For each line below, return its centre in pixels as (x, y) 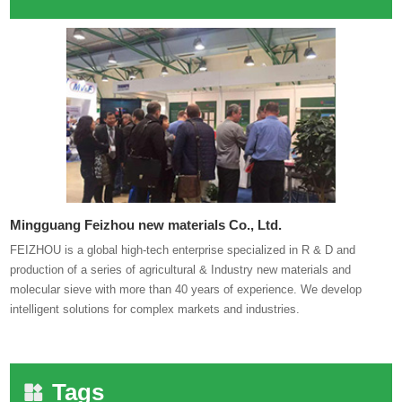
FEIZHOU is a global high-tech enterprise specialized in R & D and (183, 249)
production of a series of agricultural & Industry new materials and (181, 269)
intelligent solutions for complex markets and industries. (155, 309)
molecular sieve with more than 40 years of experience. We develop (186, 289)
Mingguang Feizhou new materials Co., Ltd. (146, 224)
